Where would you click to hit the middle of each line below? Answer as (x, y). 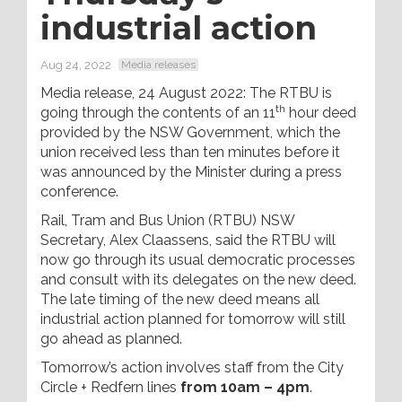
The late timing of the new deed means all (180, 299)
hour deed (321, 113)
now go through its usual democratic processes (198, 260)
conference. (79, 192)
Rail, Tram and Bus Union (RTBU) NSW (167, 220)
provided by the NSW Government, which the (190, 132)
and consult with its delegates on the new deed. (198, 280)
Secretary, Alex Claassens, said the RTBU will (188, 240)
